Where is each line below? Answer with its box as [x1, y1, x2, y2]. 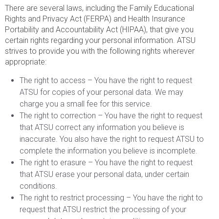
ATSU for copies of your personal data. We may [20, 87, 183, 97]
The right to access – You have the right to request [20, 75, 192, 85]
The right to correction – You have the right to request [20, 110, 202, 120]
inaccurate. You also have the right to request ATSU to [20, 134, 204, 144]
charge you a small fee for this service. [20, 99, 152, 109]
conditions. [20, 181, 57, 191]
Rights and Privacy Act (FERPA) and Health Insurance [5, 14, 185, 23]
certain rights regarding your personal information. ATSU [5, 35, 196, 45]
